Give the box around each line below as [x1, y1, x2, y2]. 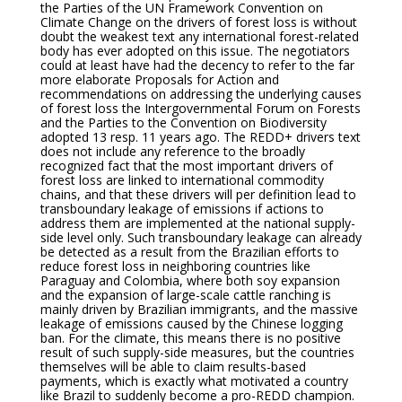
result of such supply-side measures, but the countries [39, 344, 354, 361]
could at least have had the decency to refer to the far [39, 57, 354, 74]
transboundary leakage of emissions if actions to [39, 200, 324, 217]
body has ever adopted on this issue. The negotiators [39, 42, 350, 59]
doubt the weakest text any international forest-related [39, 28, 359, 45]
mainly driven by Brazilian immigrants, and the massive [39, 301, 358, 318]
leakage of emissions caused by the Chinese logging [39, 315, 343, 332]
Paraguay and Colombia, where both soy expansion [39, 272, 340, 289]
